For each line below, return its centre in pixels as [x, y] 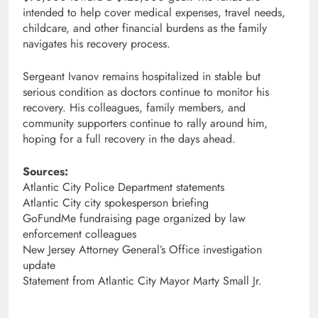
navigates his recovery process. [97, 44]
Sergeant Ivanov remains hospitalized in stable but [142, 77]
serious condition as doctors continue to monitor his [146, 92]
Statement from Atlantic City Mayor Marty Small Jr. [142, 281]
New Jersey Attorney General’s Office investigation [142, 250]
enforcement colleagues [79, 234]
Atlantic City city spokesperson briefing [116, 203]
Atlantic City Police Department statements [124, 187]
